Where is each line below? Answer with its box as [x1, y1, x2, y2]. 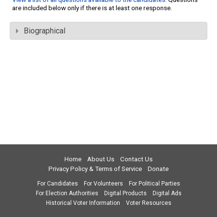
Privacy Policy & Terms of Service [48, 165, 142, 172]
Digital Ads [152, 190, 182, 197]
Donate [148, 165, 169, 172]
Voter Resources [125, 200, 171, 206]
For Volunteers [83, 180, 123, 187]
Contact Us [120, 155, 153, 163]
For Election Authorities [35, 190, 98, 197]
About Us [87, 155, 114, 163]
